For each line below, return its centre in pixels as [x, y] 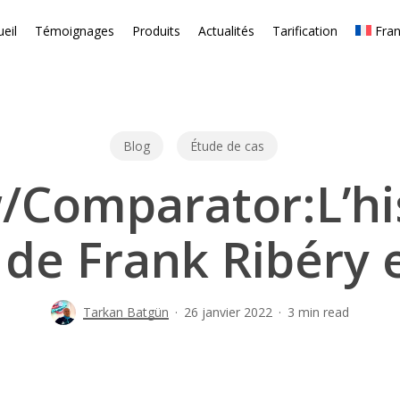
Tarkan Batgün [126, 312]
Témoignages [74, 31]
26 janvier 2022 [228, 312]
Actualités [226, 31]
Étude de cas [227, 146]
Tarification [304, 31]
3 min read [318, 312]
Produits [156, 31]
